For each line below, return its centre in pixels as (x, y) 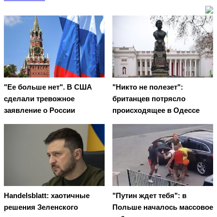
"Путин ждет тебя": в (149, 196)
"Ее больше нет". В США (48, 87)
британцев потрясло (149, 99)
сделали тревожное (39, 99)
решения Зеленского (41, 207)
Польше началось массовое (163, 207)
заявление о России (39, 110)
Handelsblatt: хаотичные (47, 196)
